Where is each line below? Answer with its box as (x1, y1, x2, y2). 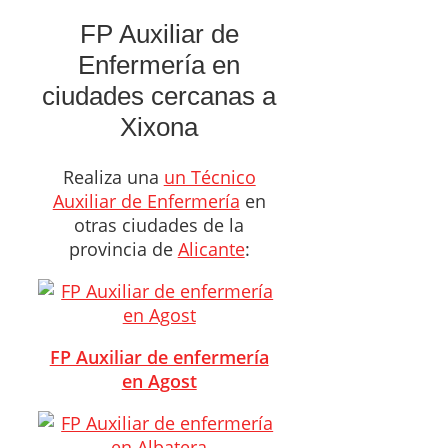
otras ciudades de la (74, 212, 245, 237)
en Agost (121, 368, 197, 393)
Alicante (177, 236, 245, 261)
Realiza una (62, 164, 164, 189)
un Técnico (163, 164, 256, 189)
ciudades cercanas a (42, 81, 277, 112)
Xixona (120, 112, 199, 143)
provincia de (68, 236, 178, 261)
